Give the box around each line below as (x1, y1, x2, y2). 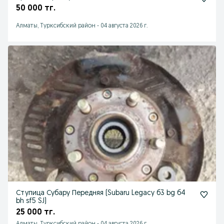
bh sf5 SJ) (16, 197, 46, 205)
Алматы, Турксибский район (16, 23, 95, 29)
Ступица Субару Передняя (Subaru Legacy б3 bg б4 (16, 189, 72, 197)
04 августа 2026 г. (100, 23, 148, 29)
